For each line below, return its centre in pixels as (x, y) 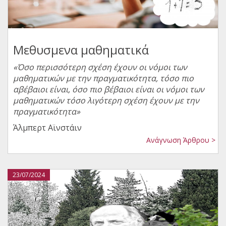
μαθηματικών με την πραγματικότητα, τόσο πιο (103, 78)
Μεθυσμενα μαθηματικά (81, 50)
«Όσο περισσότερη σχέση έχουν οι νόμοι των (100, 67)
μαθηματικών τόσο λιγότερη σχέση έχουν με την (106, 101)
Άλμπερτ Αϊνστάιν (47, 128)
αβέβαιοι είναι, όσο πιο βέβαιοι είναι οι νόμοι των (109, 90)
